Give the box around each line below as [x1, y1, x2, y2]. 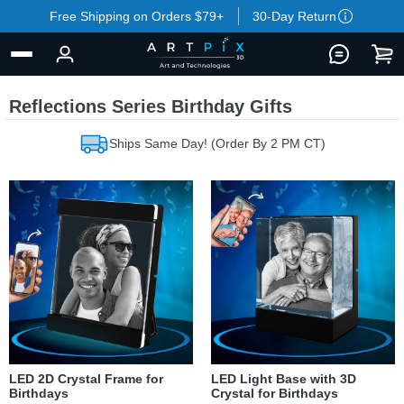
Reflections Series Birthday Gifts [9, 96, 292, 116]
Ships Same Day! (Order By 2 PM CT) [108, 136, 326, 151]
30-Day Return [252, 9, 336, 23]
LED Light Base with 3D [211, 372, 356, 386]
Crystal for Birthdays [211, 386, 338, 400]
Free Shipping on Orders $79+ [50, 9, 224, 23]
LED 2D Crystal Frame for [9, 372, 163, 386]
